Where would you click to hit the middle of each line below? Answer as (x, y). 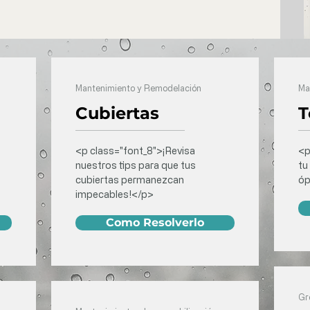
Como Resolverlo (155, 222)
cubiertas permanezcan (130, 180)
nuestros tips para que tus (136, 165)
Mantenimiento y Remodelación (138, 88)
